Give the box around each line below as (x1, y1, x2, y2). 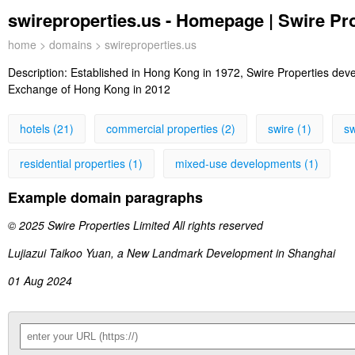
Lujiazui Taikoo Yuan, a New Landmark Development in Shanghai (8, 245, 335, 261)
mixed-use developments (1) (175, 155, 319, 171)
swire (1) (268, 120, 311, 136)
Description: (8, 64, 71, 80)
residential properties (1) (20, 155, 143, 171)
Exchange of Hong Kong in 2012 (8, 81, 170, 97)
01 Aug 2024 (8, 273, 72, 289)
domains (49, 36, 92, 52)
